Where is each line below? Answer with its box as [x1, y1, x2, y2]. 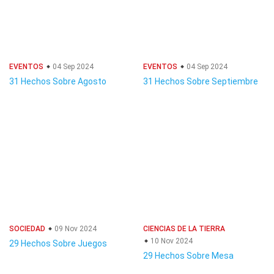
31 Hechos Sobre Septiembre [143, 76, 258, 86]
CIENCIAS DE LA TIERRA [143, 224, 225, 233]
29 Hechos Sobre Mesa [143, 251, 234, 261]
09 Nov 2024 [53, 224, 97, 233]
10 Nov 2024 [149, 237, 193, 245]
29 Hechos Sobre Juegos [9, 239, 107, 248]
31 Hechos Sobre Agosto [9, 76, 106, 86]
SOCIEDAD [9, 224, 45, 233]
